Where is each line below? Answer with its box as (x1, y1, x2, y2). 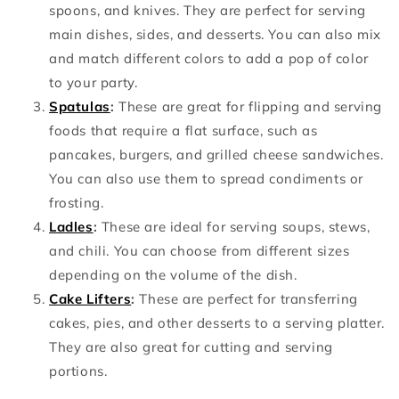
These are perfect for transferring (134, 289, 358, 307)
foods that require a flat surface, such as (49, 121, 318, 139)
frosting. (49, 193, 104, 211)
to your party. (49, 73, 138, 91)
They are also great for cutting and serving (49, 338, 333, 355)
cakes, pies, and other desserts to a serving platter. (49, 313, 385, 331)
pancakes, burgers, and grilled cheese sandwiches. (49, 145, 384, 163)
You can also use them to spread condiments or (49, 169, 364, 187)
